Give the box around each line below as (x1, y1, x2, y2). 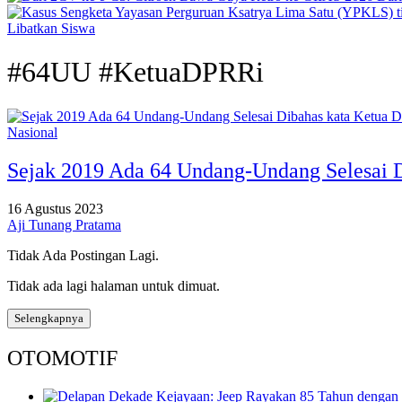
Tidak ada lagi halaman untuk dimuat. (7, 277, 220, 293)
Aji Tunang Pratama (7, 216, 121, 232)
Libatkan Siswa (7, 21, 95, 36)
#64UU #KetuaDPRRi (7, 56, 264, 89)
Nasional (7, 124, 57, 140)
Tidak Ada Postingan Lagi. (7, 247, 159, 263)
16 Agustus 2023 (7, 200, 103, 216)
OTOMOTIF (7, 345, 118, 370)
